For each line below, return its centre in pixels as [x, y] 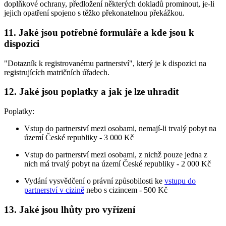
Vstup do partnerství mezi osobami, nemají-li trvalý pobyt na [120, 129]
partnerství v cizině [54, 190]
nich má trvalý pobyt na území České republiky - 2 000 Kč [118, 164]
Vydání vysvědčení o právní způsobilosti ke [94, 181]
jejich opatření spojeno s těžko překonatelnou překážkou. [94, 13]
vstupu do [180, 181]
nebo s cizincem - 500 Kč [126, 190]
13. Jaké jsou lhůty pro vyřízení [70, 209]
